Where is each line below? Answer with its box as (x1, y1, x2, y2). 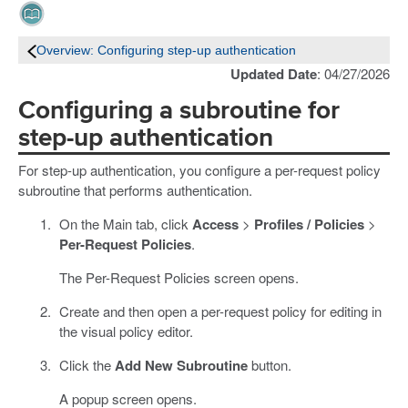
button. (247, 354, 291, 374)
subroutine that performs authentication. (18, 179, 252, 199)
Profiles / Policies (253, 213, 364, 234)
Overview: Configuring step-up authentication (36, 43, 296, 57)
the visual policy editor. (58, 321, 193, 341)
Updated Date (230, 64, 317, 84)
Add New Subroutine (114, 354, 248, 375)
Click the (58, 354, 115, 374)
